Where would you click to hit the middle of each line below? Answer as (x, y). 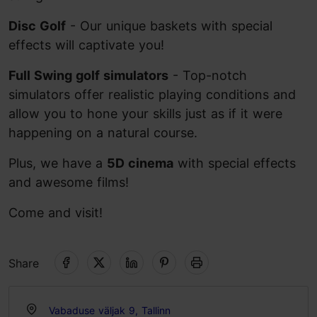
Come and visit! (56, 213)
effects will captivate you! (86, 45)
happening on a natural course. (103, 133)
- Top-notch (208, 75)
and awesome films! (69, 182)
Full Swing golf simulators (88, 75)
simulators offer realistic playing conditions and (152, 94)
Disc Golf (37, 26)
